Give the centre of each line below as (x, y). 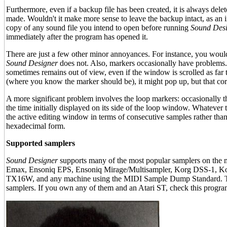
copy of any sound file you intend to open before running (98, 28)
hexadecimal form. (36, 126)
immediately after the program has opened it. (77, 37)
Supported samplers (41, 143)
